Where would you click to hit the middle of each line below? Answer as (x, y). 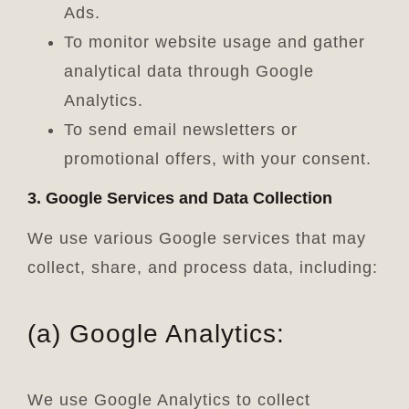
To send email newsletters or (180, 130)
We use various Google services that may (196, 239)
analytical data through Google (189, 72)
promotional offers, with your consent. (217, 159)
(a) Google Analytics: (156, 333)
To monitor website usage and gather (214, 42)
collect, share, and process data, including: (202, 268)
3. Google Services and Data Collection (179, 199)
